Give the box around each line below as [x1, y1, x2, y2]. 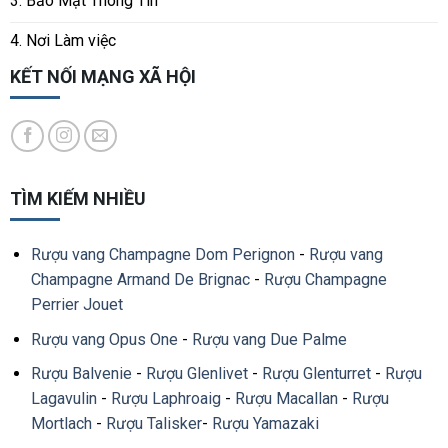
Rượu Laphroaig [110, 389, 221, 409]
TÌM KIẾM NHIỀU [9, 188, 146, 210]
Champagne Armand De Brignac [30, 270, 250, 290]
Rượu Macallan [234, 389, 338, 409]
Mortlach [30, 414, 92, 434]
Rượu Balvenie [30, 364, 132, 384]
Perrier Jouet [30, 295, 123, 315]
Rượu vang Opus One [30, 329, 178, 349]
